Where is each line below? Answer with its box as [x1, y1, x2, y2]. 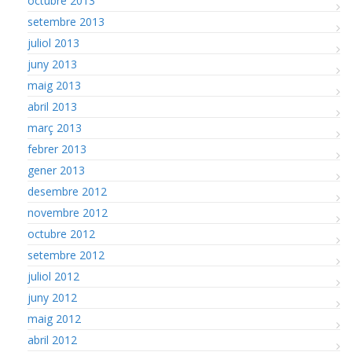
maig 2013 [27, 77, 81, 93]
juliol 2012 [27, 268, 79, 284]
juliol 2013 [27, 35, 79, 50]
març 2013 [27, 119, 82, 135]
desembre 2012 [27, 183, 107, 199]
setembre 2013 [27, 13, 104, 29]
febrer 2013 [27, 141, 86, 156]
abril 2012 [27, 332, 77, 347]
